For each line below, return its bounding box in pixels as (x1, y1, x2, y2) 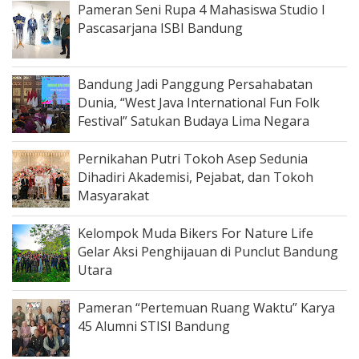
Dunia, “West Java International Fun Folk (78, 94, 320, 111)
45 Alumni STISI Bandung (78, 317, 230, 335)
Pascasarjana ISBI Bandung (78, 19, 243, 37)
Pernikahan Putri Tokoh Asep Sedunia (78, 150, 308, 167)
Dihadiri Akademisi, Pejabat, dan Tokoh (78, 168, 313, 186)
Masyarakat (78, 187, 149, 204)
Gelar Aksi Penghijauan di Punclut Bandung (78, 243, 338, 260)
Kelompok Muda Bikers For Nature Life (78, 224, 313, 242)
